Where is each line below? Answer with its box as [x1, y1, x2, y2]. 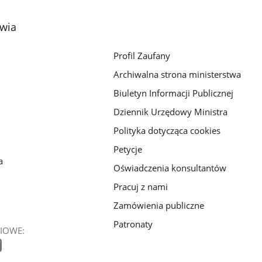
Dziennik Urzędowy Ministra [113, 106, 228, 118]
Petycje [113, 143, 143, 156]
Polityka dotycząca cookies [113, 125, 221, 137]
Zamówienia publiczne [113, 199, 205, 211]
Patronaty [113, 218, 153, 230]
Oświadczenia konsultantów [113, 161, 227, 174]
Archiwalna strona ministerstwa [113, 68, 242, 81]
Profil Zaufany [113, 50, 171, 62]
